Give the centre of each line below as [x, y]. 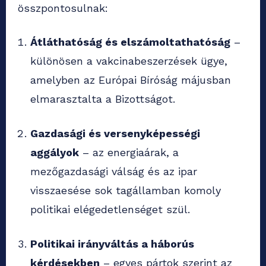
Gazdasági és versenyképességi [115, 134]
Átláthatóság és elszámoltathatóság [130, 42]
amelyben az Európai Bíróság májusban [131, 80]
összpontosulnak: [63, 8]
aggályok [55, 153]
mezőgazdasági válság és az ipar [114, 172]
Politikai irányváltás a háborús [112, 244]
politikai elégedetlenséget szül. [110, 210]
